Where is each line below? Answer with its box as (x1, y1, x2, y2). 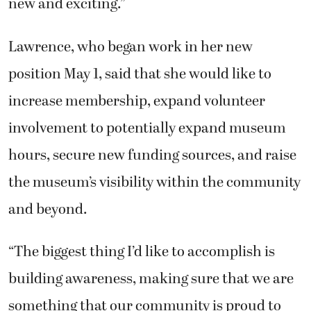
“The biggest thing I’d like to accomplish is (8, 241, 275, 264)
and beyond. (8, 198, 87, 221)
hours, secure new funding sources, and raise (8, 144, 296, 167)
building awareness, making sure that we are (8, 268, 294, 291)
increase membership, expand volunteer (8, 90, 265, 112)
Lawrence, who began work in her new (8, 35, 253, 58)
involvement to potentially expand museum (8, 117, 286, 140)
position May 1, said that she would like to (8, 62, 271, 85)
